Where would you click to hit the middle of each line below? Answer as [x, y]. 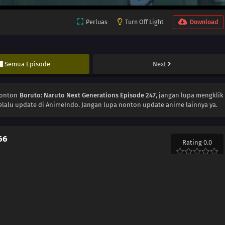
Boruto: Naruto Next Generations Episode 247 [87, 95]
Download [204, 22]
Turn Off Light [144, 22]
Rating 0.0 [197, 143]
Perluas [97, 22]
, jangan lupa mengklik [189, 95]
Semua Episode [28, 64]
